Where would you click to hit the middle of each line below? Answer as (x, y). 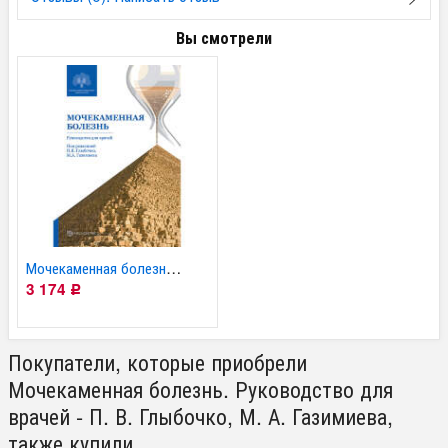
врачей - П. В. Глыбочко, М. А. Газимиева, (200, 415)
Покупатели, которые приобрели (157, 361)
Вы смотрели (224, 37)
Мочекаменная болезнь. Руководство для (200, 388)
